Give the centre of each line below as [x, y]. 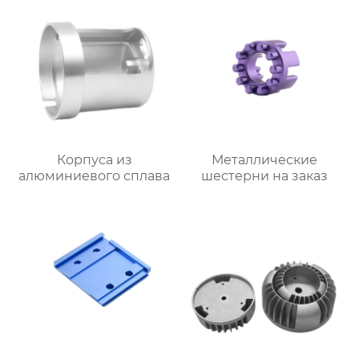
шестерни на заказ [265, 176]
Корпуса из [94, 160]
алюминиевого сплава [95, 176]
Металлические [265, 160]
